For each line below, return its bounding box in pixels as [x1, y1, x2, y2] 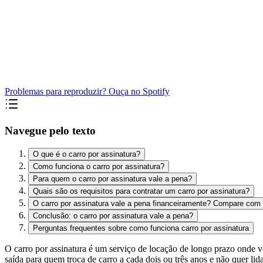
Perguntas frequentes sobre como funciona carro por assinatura [33, 224, 249, 233]
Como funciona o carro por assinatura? [33, 162, 164, 171]
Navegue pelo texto [5, 124, 96, 137]
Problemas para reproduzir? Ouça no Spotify [5, 86, 170, 96]
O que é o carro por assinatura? [33, 150, 140, 159]
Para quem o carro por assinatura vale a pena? [33, 174, 192, 184]
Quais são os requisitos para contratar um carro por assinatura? [33, 187, 249, 196]
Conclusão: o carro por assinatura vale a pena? [33, 211, 193, 221]
